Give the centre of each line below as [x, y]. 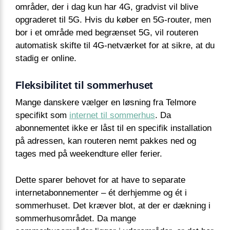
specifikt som [42, 116]
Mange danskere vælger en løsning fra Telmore [106, 103]
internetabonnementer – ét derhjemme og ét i [101, 193]
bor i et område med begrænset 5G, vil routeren [107, 33]
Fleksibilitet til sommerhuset [84, 85]
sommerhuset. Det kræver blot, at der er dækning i [113, 205]
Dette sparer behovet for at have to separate [100, 180]
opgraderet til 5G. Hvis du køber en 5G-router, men [113, 20]
